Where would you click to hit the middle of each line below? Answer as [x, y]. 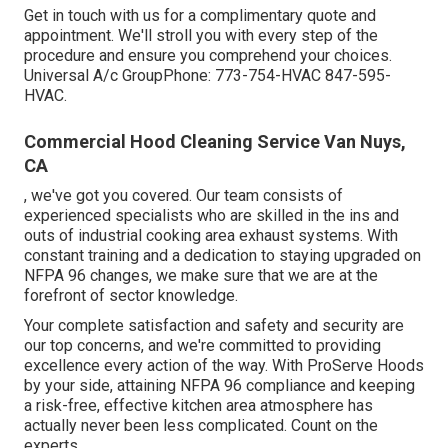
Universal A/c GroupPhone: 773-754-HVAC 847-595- [207, 76]
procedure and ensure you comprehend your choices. [208, 56]
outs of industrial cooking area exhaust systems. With [211, 236]
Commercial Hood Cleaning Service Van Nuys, [215, 142]
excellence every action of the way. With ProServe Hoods [224, 366]
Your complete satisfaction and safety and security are [214, 326]
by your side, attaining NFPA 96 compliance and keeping [219, 386]
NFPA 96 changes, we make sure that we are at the [201, 276]
